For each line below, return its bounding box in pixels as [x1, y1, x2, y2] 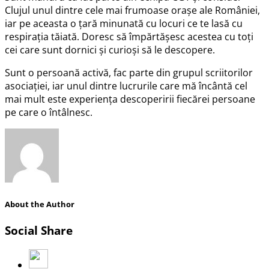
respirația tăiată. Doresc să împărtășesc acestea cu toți [5, 29, 253, 43]
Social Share [5, 223, 73, 238]
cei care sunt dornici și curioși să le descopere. [5, 43, 215, 56]
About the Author [5, 198, 74, 210]
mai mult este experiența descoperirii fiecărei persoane [5, 92, 255, 106]
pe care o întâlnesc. [5, 105, 92, 119]
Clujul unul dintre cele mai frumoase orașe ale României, [5, 3, 260, 17]
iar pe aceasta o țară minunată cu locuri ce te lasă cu [5, 16, 243, 30]
